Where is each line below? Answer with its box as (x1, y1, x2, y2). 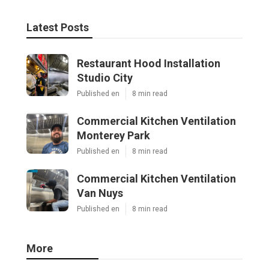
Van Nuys (77, 187, 123, 200)
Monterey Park (77, 129, 150, 142)
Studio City (77, 71, 133, 85)
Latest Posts (26, 21, 89, 34)
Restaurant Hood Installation (77, 57, 220, 70)
